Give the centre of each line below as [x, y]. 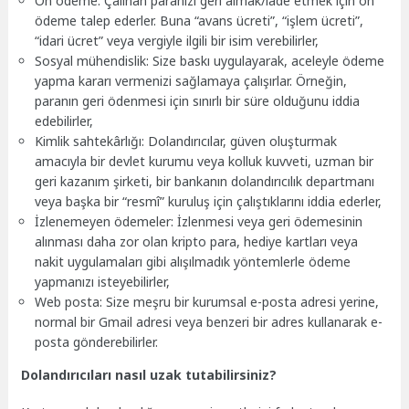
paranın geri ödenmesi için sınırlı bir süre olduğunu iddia [198, 100]
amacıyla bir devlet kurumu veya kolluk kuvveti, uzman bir [204, 161]
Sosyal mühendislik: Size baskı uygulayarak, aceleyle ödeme [210, 60]
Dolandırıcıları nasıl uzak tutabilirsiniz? [149, 374]
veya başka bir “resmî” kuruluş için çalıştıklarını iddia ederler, [209, 201]
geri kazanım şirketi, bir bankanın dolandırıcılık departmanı [205, 181]
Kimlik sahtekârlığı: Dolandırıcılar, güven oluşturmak [186, 141]
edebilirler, [64, 121]
